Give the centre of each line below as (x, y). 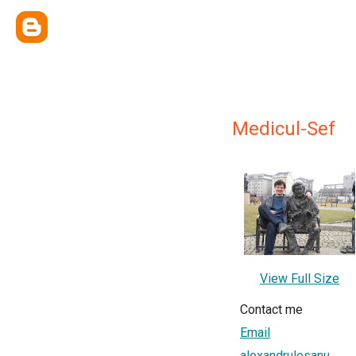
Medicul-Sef (284, 129)
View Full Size (300, 279)
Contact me (271, 310)
